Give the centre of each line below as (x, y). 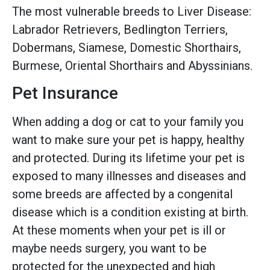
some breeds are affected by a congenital (122, 194)
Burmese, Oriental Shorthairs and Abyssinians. (132, 65)
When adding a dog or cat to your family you (128, 121)
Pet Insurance (65, 93)
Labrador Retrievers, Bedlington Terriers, (120, 29)
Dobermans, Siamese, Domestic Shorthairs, (127, 47)
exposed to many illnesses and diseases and (129, 176)
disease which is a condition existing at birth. (130, 212)
